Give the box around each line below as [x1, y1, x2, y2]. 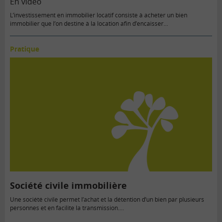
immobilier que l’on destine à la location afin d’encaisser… [10, 19, 168, 28]
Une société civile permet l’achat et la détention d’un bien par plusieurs [10, 195, 204, 204]
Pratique [10, 44, 39, 54]
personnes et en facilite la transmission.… [10, 204, 124, 213]
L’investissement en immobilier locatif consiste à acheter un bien [10, 10, 187, 19]
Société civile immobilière [10, 179, 127, 192]
